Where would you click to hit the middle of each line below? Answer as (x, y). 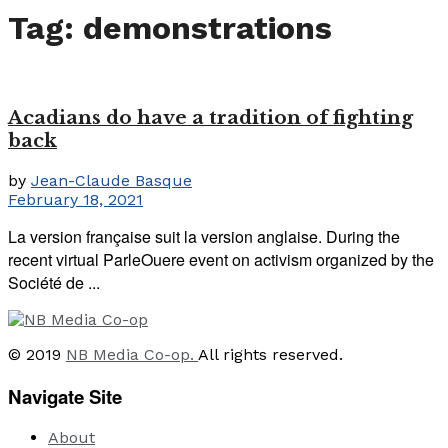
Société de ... (54, 282)
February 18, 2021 (75, 199)
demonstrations (207, 28)
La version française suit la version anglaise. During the (204, 236)
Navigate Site (65, 396)
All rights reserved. (270, 354)
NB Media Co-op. (132, 354)
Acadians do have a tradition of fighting (210, 118)
